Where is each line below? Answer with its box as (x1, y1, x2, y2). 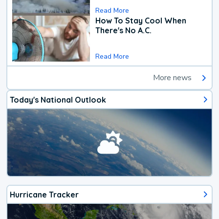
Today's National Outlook (10, 94, 107, 105)
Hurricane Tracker (10, 189, 79, 199)
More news (153, 72, 192, 84)
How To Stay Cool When (95, 15, 187, 25)
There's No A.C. (95, 25, 152, 35)
